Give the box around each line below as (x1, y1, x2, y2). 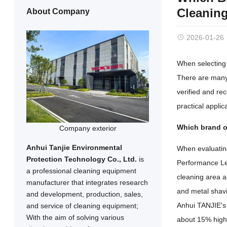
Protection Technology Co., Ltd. (26, 155, 137, 163)
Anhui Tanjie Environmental (26, 143, 122, 152)
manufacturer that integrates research (26, 178, 148, 186)
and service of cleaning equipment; (26, 201, 138, 210)
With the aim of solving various (26, 213, 124, 221)
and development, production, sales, (26, 190, 143, 198)
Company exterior (59, 124, 117, 132)
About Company (26, 7, 90, 16)
